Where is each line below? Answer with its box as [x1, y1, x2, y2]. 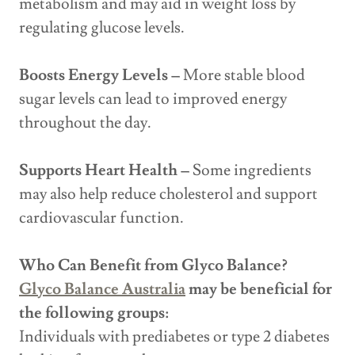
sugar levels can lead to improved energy [19, 89, 287, 110]
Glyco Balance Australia [19, 279, 185, 300]
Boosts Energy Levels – [19, 65, 180, 86]
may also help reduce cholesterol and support [19, 184, 318, 205]
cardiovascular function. [19, 208, 184, 229]
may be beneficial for [189, 279, 332, 300]
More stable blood [180, 65, 305, 86]
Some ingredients [189, 160, 311, 181]
